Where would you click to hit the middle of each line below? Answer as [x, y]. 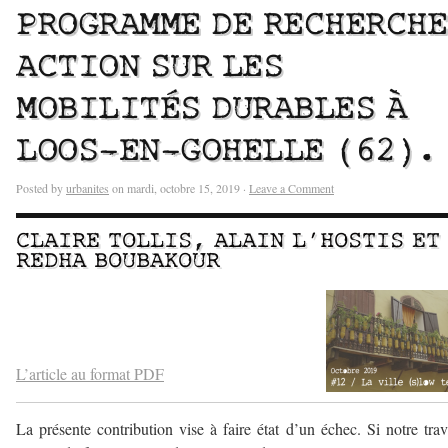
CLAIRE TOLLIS [104, 241]
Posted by [41, 187]
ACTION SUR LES [149, 67]
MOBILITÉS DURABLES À [211, 109]
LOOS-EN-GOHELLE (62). [226, 151]
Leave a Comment [291, 187]
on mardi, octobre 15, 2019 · [179, 187]
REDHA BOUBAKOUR [118, 261]
